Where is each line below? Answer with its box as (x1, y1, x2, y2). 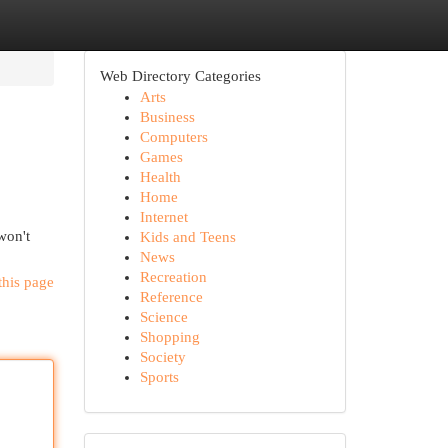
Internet (139, 209, 188, 225)
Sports (139, 369, 179, 385)
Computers (139, 129, 208, 145)
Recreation (139, 269, 207, 285)
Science (139, 309, 188, 325)
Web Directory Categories (99, 68, 261, 84)
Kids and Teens (139, 229, 236, 245)
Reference (139, 289, 203, 305)
